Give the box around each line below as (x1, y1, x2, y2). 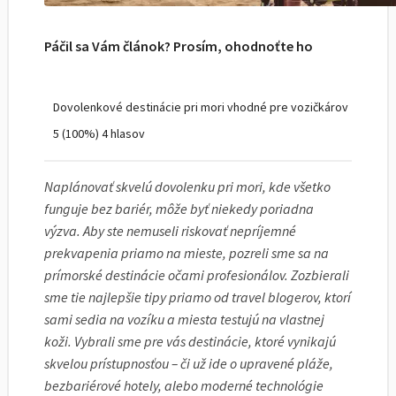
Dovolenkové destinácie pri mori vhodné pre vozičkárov (53, 99, 348, 115)
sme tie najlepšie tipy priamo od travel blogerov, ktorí (44, 288, 351, 306)
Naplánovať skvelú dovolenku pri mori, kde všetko (44, 178, 331, 195)
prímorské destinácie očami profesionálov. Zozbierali (44, 266, 349, 284)
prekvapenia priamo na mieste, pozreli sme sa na (44, 244, 329, 262)
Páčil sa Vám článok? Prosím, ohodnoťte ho (44, 37, 313, 55)
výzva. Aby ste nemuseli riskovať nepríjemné (44, 222, 296, 240)
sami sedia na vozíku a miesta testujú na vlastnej (44, 310, 324, 328)
